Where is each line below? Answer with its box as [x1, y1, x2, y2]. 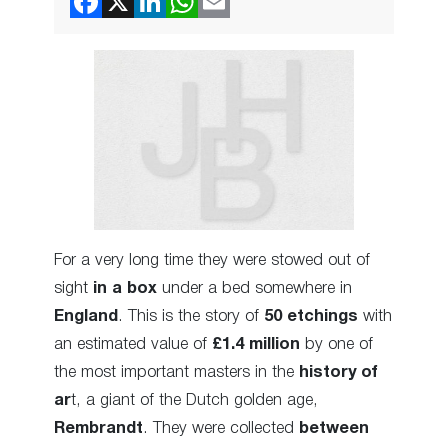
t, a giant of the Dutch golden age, [71, 392, 318, 408]
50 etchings [264, 308, 358, 324]
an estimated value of [54, 336, 212, 352]
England [54, 308, 118, 324]
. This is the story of [118, 308, 264, 324]
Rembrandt [54, 420, 143, 436]
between [299, 420, 369, 436]
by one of [300, 336, 373, 352]
